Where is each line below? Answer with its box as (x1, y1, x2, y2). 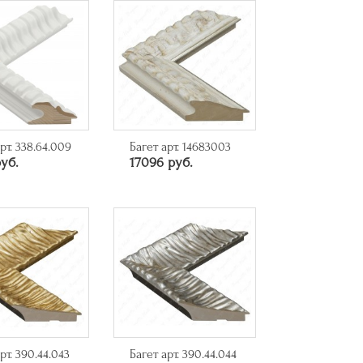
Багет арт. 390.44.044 (129, 346, 237, 361)
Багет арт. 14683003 (129, 139, 231, 154)
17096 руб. (129, 154, 193, 170)
